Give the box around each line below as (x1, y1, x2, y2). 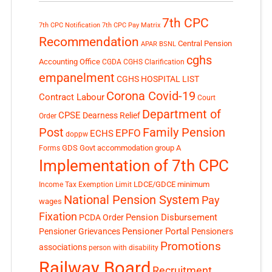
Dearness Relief (82, 110, 140, 120)
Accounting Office (38, 56, 100, 66)
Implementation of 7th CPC (38, 156, 229, 175)
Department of (141, 106, 221, 121)
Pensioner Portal (121, 225, 189, 237)
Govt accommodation (79, 143, 153, 152)
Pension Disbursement (125, 211, 217, 223)
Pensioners (191, 226, 233, 236)
